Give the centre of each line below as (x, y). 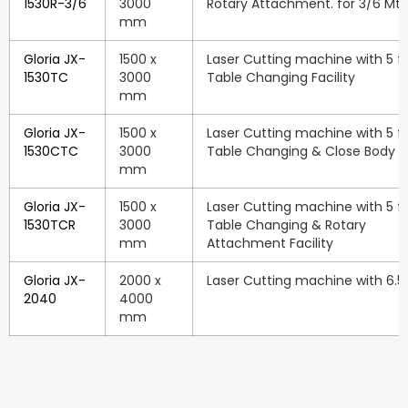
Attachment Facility (270, 243)
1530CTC (51, 151)
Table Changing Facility (281, 77)
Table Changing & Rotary (286, 224)
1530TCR (50, 224)
